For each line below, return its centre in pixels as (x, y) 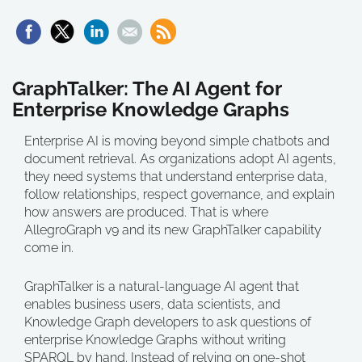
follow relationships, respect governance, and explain (179, 195)
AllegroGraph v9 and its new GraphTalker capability (173, 230)
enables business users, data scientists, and (152, 305)
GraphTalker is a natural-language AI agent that (162, 287)
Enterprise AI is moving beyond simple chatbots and (177, 141)
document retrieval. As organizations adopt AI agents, (180, 159)
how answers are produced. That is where (146, 213)
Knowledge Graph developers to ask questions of (168, 322)
